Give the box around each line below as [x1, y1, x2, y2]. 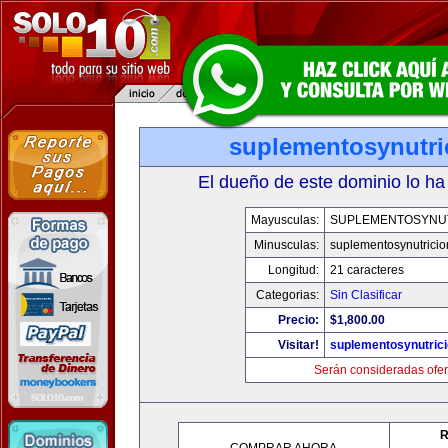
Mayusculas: [251, 213, 319, 227]
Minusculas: [254, 238, 319, 252]
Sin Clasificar [330, 288, 402, 302]
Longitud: [268, 263, 319, 277]
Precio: [278, 313, 319, 327]
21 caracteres [330, 263, 404, 277]
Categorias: [256, 288, 319, 302]
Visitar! [278, 338, 319, 352]
